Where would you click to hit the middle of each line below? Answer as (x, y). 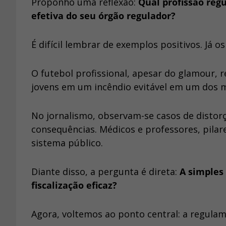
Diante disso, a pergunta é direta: (105, 172)
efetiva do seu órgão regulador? (103, 16)
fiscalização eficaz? (74, 185)
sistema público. (67, 143)
